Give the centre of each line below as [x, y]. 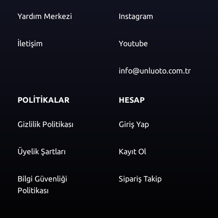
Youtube [133, 43]
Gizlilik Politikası [45, 124]
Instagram [136, 16]
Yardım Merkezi [45, 16]
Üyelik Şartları [42, 151]
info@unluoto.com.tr [155, 70]
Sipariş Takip [140, 178]
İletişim [30, 43]
